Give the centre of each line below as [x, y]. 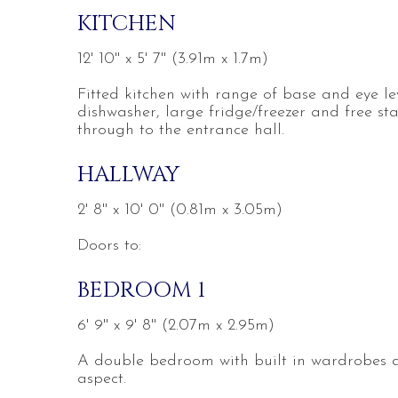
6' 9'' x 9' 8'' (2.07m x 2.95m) [176, 326]
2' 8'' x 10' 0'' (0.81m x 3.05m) [180, 210]
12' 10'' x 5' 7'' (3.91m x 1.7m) [173, 59]
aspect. [102, 379]
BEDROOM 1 [141, 290]
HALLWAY [128, 175]
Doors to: [109, 246]
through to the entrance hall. [181, 130]
